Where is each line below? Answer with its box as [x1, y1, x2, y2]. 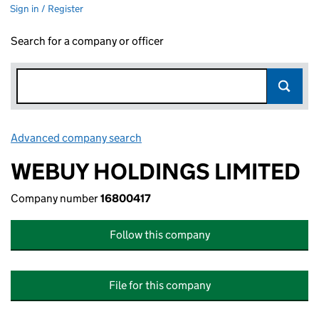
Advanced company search [11, 131, 142, 145]
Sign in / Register [10, 2, 83, 15]
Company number [11, 192, 100, 205]
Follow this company [109, 228, 210, 241]
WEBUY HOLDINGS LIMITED [11, 157, 300, 186]
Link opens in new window [144, 131, 270, 145]
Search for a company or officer [11, 34, 164, 48]
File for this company [108, 278, 211, 292]
